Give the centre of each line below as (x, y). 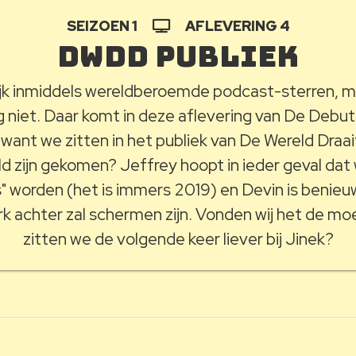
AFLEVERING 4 (236, 26)
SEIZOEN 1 (103, 26)
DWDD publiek (178, 56)
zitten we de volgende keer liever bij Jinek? (178, 239)
